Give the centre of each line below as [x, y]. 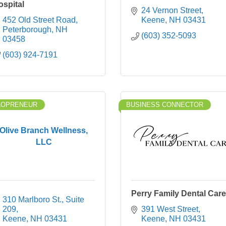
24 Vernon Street [171, 10]
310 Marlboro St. [32, 200]
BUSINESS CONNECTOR [165, 105]
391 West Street [170, 209]
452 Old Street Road [39, 20]
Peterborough [27, 30]
